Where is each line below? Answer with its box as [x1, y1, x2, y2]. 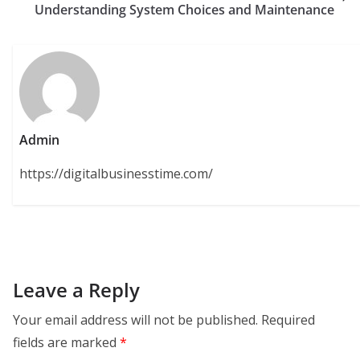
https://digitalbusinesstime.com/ [19, 165, 214, 183]
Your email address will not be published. [13, 310, 258, 329]
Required [261, 310, 315, 329]
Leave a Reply [13, 276, 140, 303]
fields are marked [13, 333, 120, 351]
